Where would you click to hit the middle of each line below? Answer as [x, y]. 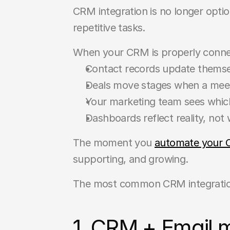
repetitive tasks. [109, 28]
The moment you [114, 143]
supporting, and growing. [131, 159]
